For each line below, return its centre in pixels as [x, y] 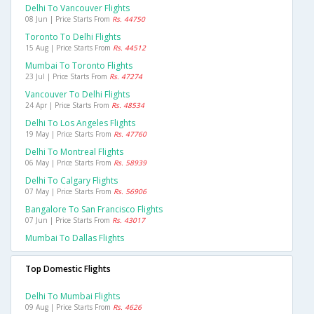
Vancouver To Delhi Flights [77, 95]
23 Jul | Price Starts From [67, 77]
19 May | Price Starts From [69, 134]
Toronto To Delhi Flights [73, 37]
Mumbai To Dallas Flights [75, 238]
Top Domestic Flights [68, 269]
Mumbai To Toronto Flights [79, 66]
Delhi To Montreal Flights [74, 152]
